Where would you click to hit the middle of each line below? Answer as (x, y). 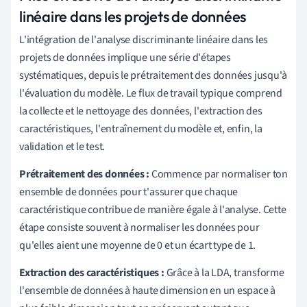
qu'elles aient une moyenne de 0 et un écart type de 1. (138, 245)
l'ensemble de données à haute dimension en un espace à (148, 290)
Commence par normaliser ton (219, 174)
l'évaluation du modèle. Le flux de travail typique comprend (151, 93)
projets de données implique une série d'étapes (125, 57)
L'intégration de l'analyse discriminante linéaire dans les (144, 39)
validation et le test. (62, 146)
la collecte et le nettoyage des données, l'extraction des (141, 111)
